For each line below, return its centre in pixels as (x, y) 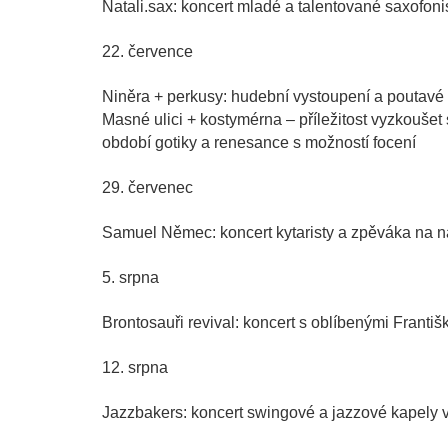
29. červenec (147, 188)
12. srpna (135, 368)
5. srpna (130, 278)
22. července (147, 52)
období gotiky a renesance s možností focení (259, 143)
